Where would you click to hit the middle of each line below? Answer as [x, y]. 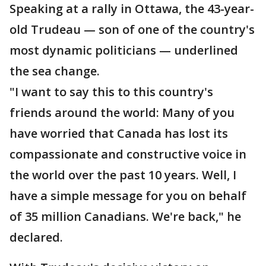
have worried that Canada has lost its [119, 134]
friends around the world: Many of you [122, 113]
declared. [36, 237]
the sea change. [55, 71]
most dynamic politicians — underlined [124, 50]
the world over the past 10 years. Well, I [123, 175]
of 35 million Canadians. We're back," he [125, 217]
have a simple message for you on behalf [128, 196]
